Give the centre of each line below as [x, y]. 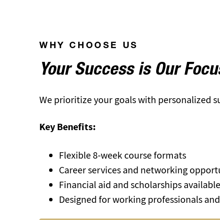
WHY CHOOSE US [89, 46]
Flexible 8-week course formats [123, 155]
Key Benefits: [69, 127]
